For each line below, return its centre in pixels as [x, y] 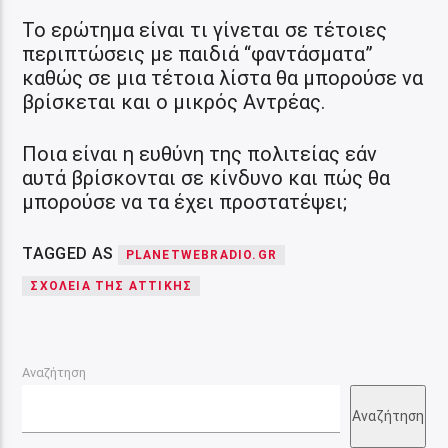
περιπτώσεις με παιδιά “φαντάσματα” [198, 53]
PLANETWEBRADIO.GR [201, 255]
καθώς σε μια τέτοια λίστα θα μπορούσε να [223, 77]
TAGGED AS [70, 254]
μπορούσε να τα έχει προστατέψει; [185, 201]
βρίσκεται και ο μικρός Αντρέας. [174, 101]
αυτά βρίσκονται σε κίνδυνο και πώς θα [206, 177]
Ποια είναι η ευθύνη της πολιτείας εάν [200, 153]
